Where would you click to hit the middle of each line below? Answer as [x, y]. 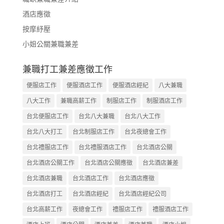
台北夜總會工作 [145, 131]
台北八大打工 [44, 131]
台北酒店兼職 [44, 178]
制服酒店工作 [164, 100]
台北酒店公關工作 [50, 162]
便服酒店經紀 [130, 85]
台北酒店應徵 [136, 178]
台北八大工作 [142, 116]
